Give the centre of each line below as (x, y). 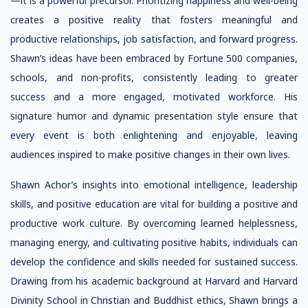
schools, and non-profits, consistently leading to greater (154, 77)
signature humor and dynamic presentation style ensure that (154, 116)
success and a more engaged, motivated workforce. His (154, 97)
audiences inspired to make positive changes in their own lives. (150, 154)
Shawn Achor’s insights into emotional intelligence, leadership (154, 185)
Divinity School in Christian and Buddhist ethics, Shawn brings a (154, 300)
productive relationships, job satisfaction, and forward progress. (154, 39)
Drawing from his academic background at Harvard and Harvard (154, 281)
